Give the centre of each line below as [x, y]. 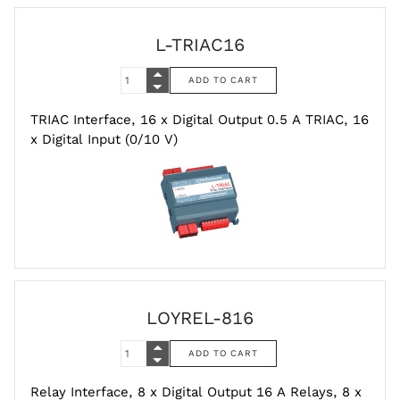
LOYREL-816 [200, 317]
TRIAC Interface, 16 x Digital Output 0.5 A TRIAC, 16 [200, 119]
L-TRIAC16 [200, 45]
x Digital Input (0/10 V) [104, 139]
